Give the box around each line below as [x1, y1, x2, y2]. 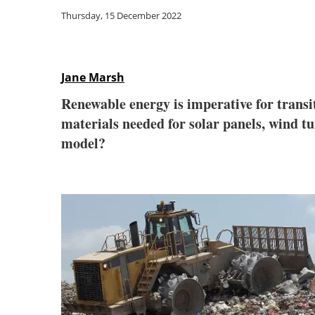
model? [61, 133, 110, 153]
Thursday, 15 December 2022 [61, 9, 181, 22]
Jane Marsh [61, 70, 124, 85]
